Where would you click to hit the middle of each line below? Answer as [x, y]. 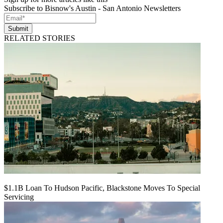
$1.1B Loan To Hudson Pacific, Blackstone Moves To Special [102, 188]
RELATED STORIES [40, 38]
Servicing [19, 197]
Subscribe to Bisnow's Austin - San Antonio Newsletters [92, 8]
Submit [18, 28]
